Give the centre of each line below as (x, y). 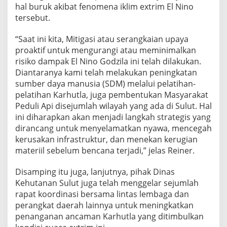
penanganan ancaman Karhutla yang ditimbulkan (109, 216)
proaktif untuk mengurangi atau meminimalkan (106, 50)
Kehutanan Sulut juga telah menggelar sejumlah (107, 183)
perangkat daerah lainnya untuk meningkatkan (104, 205)
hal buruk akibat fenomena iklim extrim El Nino (104, 7)
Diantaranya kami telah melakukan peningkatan (106, 72)
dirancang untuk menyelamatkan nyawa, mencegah (113, 128)
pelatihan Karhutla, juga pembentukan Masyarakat (112, 95)
